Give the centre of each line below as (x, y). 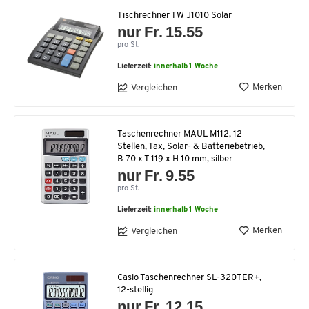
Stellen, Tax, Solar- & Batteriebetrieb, (191, 147)
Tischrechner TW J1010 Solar (175, 16)
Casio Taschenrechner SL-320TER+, (189, 278)
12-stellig (135, 290)
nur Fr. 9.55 (156, 176)
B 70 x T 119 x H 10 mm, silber (175, 159)
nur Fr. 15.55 (160, 32)
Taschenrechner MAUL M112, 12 (180, 134)
